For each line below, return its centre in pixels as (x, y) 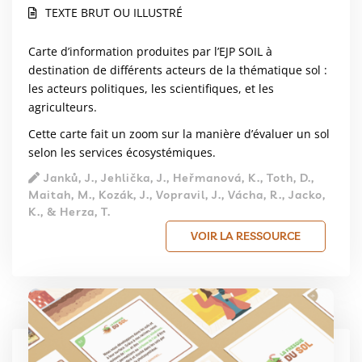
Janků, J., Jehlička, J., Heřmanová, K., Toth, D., (177, 178)
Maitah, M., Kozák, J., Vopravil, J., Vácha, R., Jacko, (177, 195)
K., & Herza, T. (69, 212)
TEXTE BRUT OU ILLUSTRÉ (114, 13)
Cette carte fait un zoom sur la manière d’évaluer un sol (179, 134)
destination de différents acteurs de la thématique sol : (178, 70)
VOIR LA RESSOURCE (246, 236)
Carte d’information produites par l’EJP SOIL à (150, 52)
